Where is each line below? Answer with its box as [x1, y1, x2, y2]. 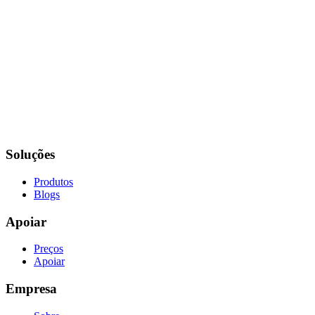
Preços [34, 243, 63, 255]
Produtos [34, 175, 73, 188]
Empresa [6, 281, 57, 297]
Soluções [6, 147, 55, 162]
